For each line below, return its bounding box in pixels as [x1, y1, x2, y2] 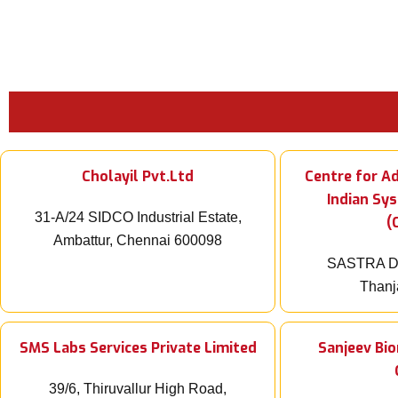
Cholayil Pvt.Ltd [82, 167, 194, 187]
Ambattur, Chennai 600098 [53, 233, 222, 249]
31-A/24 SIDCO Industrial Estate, [34, 210, 242, 226]
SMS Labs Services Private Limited [19, 338, 257, 358]
